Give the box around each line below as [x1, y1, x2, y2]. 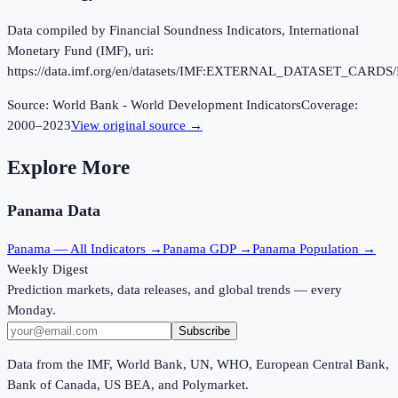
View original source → [71, 118, 203, 133]
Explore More [7, 155, 130, 179]
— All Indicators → [51, 241, 163, 256]
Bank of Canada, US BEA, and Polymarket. [7, 377, 249, 392]
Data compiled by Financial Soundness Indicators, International [7, 23, 359, 38]
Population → [296, 241, 376, 256]
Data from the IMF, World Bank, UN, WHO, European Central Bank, [7, 356, 389, 371]
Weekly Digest [7, 261, 88, 276]
